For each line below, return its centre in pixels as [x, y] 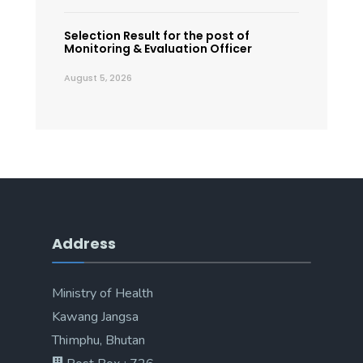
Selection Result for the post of [157, 35]
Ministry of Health [102, 293]
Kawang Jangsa [95, 316]
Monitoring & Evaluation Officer [158, 48]
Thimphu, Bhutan [98, 340]
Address [84, 243]
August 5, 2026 [98, 77]
